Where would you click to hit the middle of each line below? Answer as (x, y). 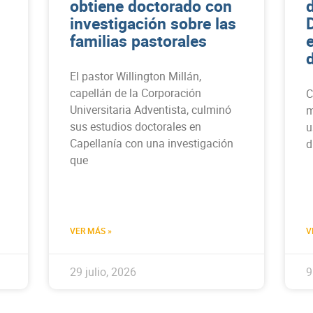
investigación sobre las (153, 23)
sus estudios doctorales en (136, 126)
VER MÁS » (91, 230)
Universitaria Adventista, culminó (151, 109)
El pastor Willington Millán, (136, 76)
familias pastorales (138, 41)
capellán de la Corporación (136, 93)
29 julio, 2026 (103, 271)
